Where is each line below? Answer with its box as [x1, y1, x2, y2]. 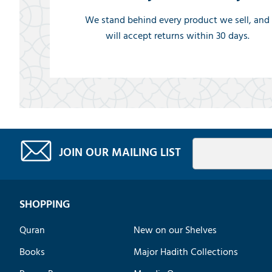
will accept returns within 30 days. [105, 27, 250, 44]
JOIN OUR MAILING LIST [58, 143, 181, 162]
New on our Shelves [134, 222, 217, 238]
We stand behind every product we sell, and [85, 12, 270, 28]
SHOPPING [19, 195, 70, 213]
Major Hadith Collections [134, 243, 239, 260]
